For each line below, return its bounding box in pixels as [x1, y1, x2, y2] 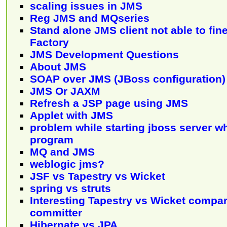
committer [30, 206, 82, 218]
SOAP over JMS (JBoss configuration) [30, 72, 225, 85]
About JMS [30, 60, 86, 72]
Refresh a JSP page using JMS [30, 97, 188, 109]
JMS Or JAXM [30, 85, 100, 97]
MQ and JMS [30, 145, 95, 158]
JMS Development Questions [30, 48, 179, 60]
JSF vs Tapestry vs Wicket [30, 170, 165, 182]
